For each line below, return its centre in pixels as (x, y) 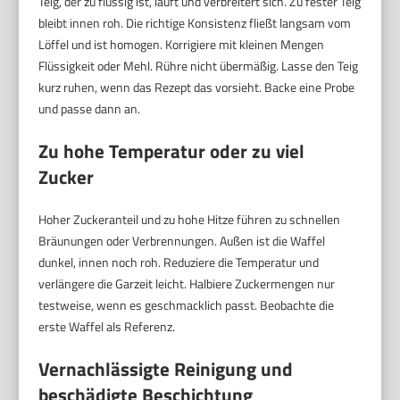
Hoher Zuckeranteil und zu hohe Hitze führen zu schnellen (190, 220)
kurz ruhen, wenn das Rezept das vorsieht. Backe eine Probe (197, 87)
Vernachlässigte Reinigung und (166, 369)
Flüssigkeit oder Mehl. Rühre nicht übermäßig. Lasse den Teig (199, 66)
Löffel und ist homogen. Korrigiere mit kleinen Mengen (182, 45)
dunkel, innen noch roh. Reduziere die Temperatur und (179, 262)
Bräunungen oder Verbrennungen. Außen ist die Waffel (182, 241)
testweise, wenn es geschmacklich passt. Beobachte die (187, 305)
